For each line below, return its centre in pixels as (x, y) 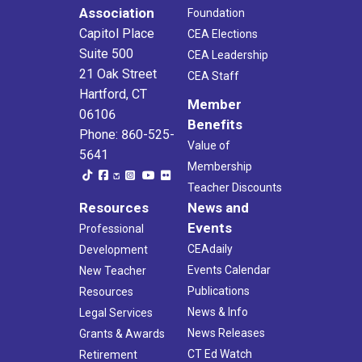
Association (117, 13)
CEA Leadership (228, 55)
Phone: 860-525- (127, 134)
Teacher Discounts (235, 187)
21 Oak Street (118, 74)
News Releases (226, 333)
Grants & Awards (122, 333)
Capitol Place (117, 33)
